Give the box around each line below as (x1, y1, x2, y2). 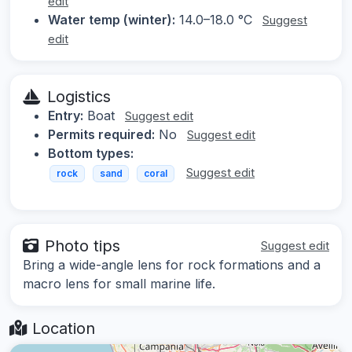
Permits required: (48, 126, 155, 143)
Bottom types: (48, 145, 134, 162)
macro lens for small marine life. (23, 275, 215, 291)
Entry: (48, 108, 83, 124)
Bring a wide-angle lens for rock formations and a (23, 256, 321, 273)
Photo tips (45, 236, 120, 255)
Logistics (47, 87, 111, 107)
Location (27, 318, 95, 338)
